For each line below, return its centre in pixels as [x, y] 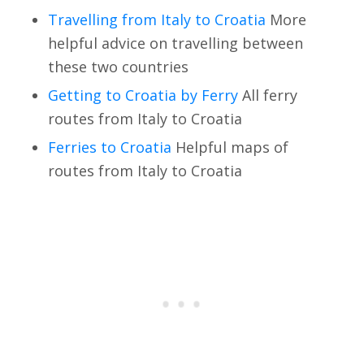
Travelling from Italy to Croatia [156, 19]
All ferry [267, 95]
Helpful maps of [230, 147]
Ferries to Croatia [109, 147]
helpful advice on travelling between [175, 43]
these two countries [118, 66]
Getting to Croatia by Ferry [143, 95]
